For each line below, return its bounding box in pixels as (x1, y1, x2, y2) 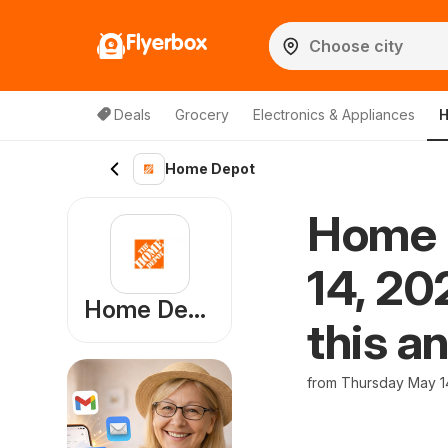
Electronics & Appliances (253, 106, 415, 123)
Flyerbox (126, 32, 207, 55)
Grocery (175, 106, 229, 123)
